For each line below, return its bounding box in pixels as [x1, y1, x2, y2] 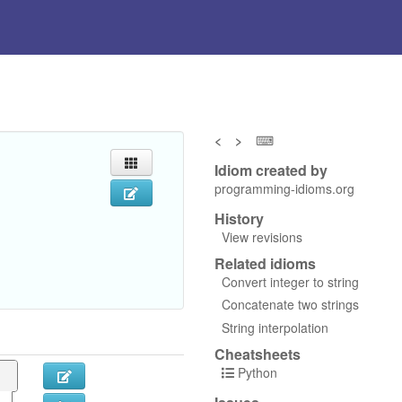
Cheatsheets [214, 343, 301, 364]
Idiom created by [214, 159, 328, 180]
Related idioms [214, 252, 316, 274]
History [214, 207, 264, 229]
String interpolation [221, 318, 328, 336]
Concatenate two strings [221, 295, 359, 314]
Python [237, 363, 277, 381]
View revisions [221, 227, 302, 246]
